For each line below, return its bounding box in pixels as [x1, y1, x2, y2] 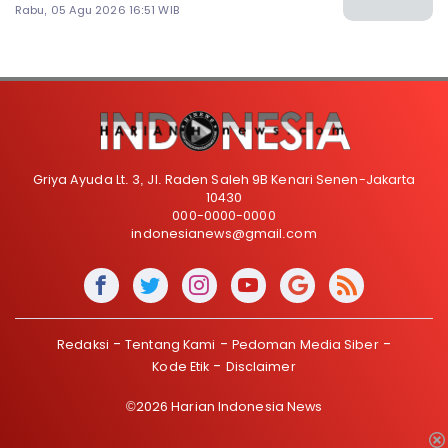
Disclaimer [225, 357, 296, 375]
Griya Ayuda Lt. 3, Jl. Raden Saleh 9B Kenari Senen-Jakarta [32, 170, 416, 188]
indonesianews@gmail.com [131, 224, 317, 242]
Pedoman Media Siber [231, 335, 379, 353]
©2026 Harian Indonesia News [125, 397, 323, 415]
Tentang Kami [125, 335, 216, 353]
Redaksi [57, 335, 109, 353]
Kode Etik [152, 357, 210, 375]
